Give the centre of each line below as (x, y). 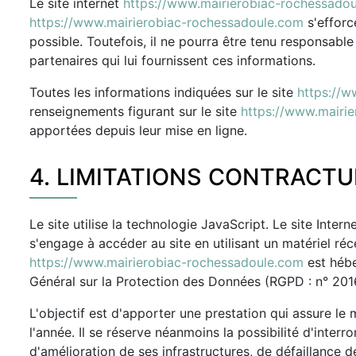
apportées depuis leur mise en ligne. (138, 130)
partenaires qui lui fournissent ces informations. (172, 60)
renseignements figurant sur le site (135, 111)
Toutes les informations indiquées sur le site (163, 92)
